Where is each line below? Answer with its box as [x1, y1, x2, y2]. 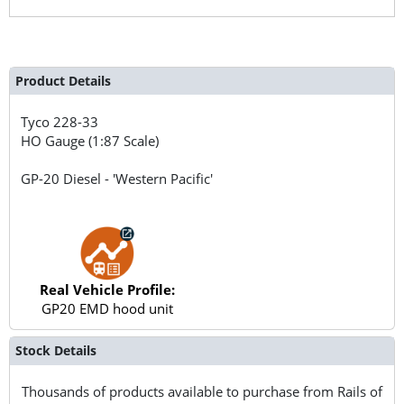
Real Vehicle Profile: [39, 280, 175, 298]
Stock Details [14, 342, 96, 360]
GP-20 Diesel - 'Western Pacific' [21, 169, 214, 188]
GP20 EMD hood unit [41, 298, 173, 317]
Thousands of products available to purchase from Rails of [22, 381, 382, 400]
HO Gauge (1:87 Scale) [21, 131, 160, 150]
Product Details [14, 71, 111, 89]
